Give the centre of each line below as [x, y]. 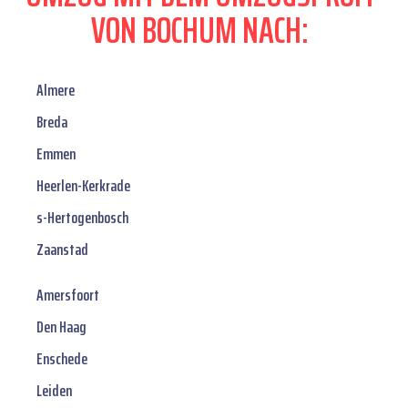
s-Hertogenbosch [82, 218]
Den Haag [61, 327]
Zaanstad [62, 250]
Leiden [54, 391]
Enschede [62, 359]
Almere [56, 91]
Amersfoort [68, 296]
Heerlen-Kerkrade [83, 186]
